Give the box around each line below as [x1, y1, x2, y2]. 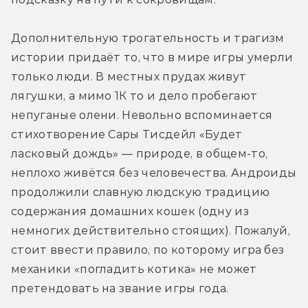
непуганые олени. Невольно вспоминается [11, 109, 273, 122]
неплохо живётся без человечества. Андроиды [11, 166, 297, 180]
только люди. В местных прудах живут [11, 70, 247, 84]
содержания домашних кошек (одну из [11, 205, 249, 219]
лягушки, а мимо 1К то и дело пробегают [11, 89, 258, 103]
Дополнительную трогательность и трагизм [11, 32, 285, 45]
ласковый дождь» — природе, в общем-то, [11, 147, 268, 161]
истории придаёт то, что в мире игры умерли [11, 51, 294, 65]
